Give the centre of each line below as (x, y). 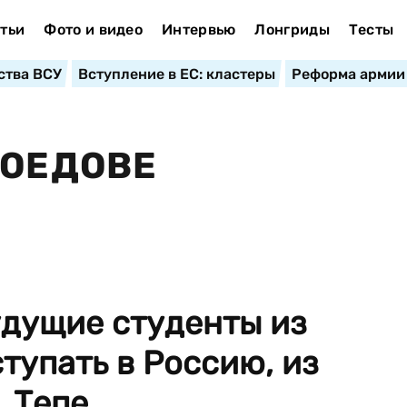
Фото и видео (94, 30)
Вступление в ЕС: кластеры (176, 74)
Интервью (199, 30)
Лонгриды (292, 30)
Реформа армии (348, 74)
